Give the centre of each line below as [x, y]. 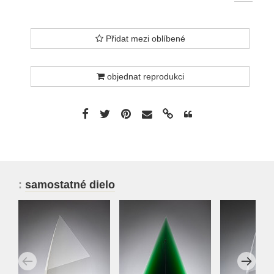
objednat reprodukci [144, 77]
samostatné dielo [70, 185]
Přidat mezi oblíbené [144, 39]
